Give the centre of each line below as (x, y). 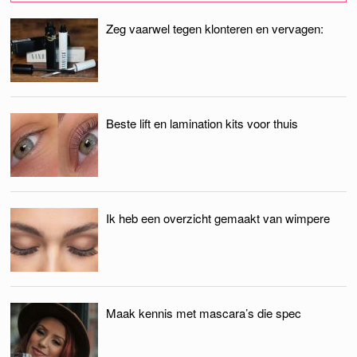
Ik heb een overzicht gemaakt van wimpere (218, 218)
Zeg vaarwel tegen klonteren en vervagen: (215, 28)
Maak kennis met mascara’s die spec (204, 312)
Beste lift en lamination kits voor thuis (202, 123)
